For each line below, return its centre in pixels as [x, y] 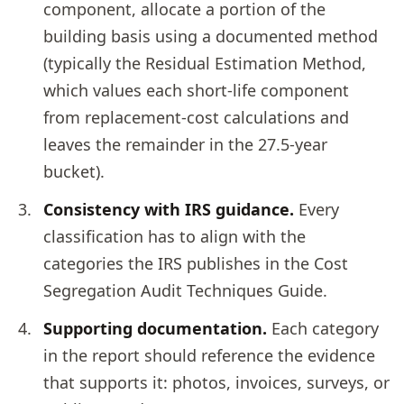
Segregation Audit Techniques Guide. [185, 290]
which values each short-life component [196, 90]
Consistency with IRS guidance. [169, 209]
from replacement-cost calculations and [196, 117]
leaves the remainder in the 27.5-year [185, 144]
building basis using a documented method [211, 36]
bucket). [74, 171]
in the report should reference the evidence [209, 355]
